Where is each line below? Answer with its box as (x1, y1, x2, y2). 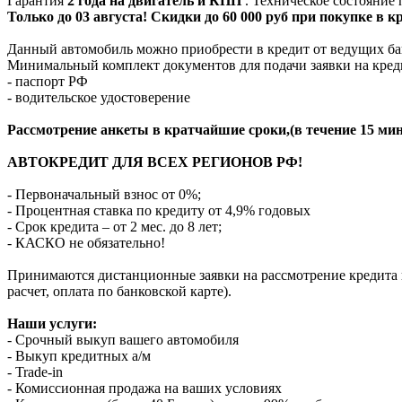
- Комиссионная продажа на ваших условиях (7, 380, 282, 396)
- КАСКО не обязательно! (7, 234, 165, 250)
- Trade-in (7, 363, 63, 380)
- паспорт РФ (7, 73, 88, 89)
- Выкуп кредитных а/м (7, 347, 151, 363)
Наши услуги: (7, 315, 97, 331)
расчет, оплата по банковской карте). (7, 283, 232, 299)
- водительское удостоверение (7, 89, 190, 105)
